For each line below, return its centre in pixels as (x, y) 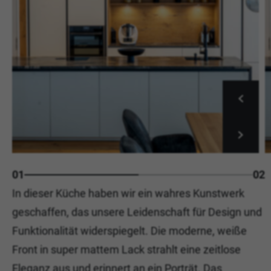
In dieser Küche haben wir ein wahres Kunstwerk (128, 193)
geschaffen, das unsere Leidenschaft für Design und (137, 212)
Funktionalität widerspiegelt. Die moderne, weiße (129, 231)
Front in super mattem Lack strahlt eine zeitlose (126, 250)
